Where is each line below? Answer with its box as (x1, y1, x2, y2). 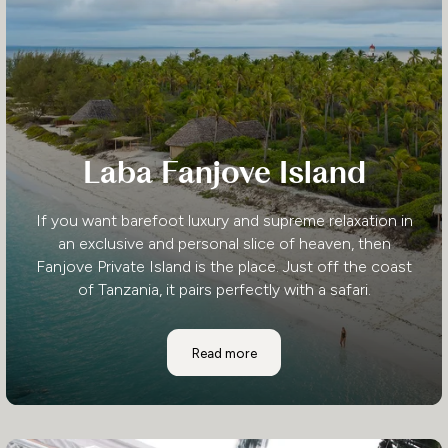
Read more (191, 344, 257, 361)
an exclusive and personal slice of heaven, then (57, 233, 391, 253)
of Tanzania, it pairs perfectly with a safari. (77, 279, 371, 299)
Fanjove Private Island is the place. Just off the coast (36, 256, 412, 276)
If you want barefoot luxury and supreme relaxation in (35, 210, 413, 230)
